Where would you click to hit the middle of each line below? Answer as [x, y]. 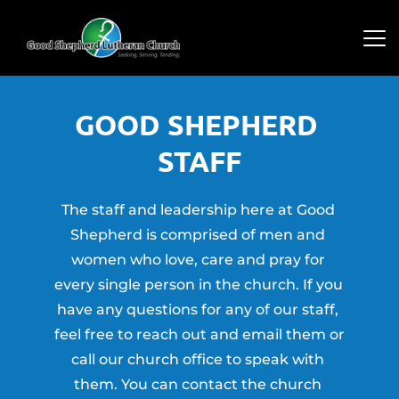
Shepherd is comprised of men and [198, 234]
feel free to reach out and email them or [199, 334]
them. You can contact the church [198, 384]
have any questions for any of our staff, [198, 309]
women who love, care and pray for [198, 259]
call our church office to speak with [198, 359]
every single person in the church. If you [198, 284]
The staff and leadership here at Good [198, 209]
